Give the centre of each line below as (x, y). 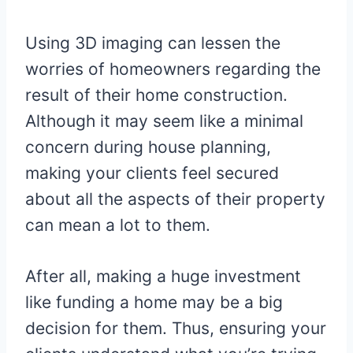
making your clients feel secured (152, 173)
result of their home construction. (156, 95)
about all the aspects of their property (175, 199)
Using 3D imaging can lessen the (153, 43)
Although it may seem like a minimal (164, 121)
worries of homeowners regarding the (173, 69)
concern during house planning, (148, 147)
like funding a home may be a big (154, 303)
